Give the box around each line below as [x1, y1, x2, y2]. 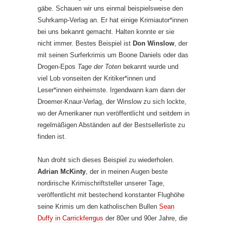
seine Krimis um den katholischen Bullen [37, 202, 159, 210]
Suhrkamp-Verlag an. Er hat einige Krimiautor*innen [37, 16, 188, 24]
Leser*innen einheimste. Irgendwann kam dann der [37, 86, 185, 94]
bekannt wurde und [121, 62, 178, 70]
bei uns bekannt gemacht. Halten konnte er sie [37, 27, 174, 35]
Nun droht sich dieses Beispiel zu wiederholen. [37, 156, 174, 164]
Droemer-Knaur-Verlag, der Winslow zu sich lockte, [37, 97, 186, 105]
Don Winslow [133, 39, 174, 47]
